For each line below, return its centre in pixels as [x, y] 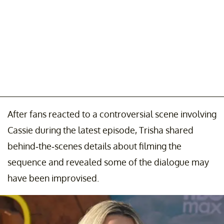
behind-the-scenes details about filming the [94, 146]
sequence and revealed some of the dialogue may [108, 162]
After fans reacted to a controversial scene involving [112, 114]
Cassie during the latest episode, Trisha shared [100, 130]
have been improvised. [53, 178]
